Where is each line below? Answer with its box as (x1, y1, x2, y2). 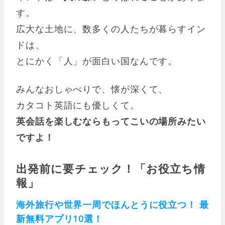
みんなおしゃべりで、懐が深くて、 (16, 83, 168, 95)
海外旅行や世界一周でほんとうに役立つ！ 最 (16, 198, 209, 211)
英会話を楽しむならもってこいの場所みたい (16, 115, 206, 128)
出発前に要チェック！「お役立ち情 (16, 161, 205, 176)
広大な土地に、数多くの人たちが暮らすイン (16, 23, 206, 35)
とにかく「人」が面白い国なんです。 (16, 55, 178, 67)
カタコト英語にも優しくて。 (16, 99, 140, 111)
